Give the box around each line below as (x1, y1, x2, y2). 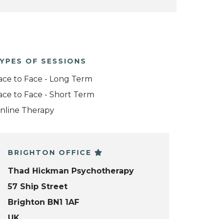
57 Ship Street (8, 181, 67, 191)
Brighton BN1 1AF (8, 197, 79, 207)
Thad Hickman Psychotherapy (8, 166, 134, 175)
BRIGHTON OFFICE (8, 148, 94, 157)
